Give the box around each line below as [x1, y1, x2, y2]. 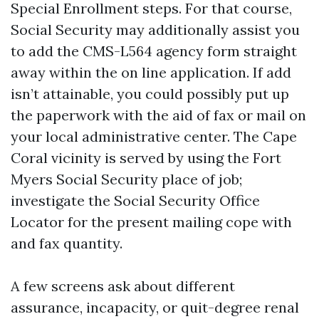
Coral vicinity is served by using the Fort [11, 149, 281, 167]
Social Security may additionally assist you [11, 21, 300, 38]
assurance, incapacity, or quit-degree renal [11, 298, 299, 316]
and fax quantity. [11, 234, 122, 252]
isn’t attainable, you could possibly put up [11, 85, 289, 103]
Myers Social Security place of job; [11, 170, 242, 188]
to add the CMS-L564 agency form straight [11, 42, 297, 60]
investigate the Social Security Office [11, 192, 260, 209]
